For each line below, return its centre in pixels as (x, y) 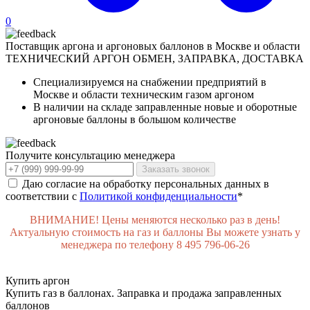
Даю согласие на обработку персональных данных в (146, 184)
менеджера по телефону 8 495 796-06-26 (155, 245)
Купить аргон (38, 281)
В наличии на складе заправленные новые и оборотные (165, 107)
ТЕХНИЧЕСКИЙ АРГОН (68, 58)
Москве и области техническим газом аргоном (144, 94)
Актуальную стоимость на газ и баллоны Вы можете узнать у (155, 232)
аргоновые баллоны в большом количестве (135, 119)
